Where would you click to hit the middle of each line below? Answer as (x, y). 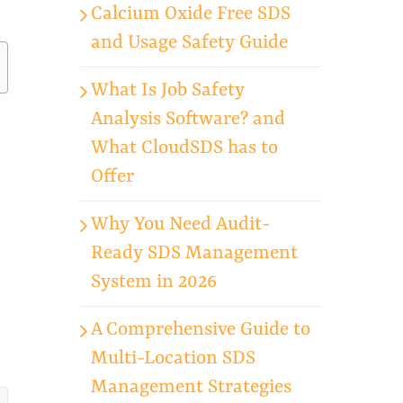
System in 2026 (154, 283)
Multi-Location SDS (174, 359)
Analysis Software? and (188, 120)
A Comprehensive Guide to (201, 331)
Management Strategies (192, 388)
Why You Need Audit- (181, 225)
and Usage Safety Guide (190, 44)
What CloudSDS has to (185, 149)
